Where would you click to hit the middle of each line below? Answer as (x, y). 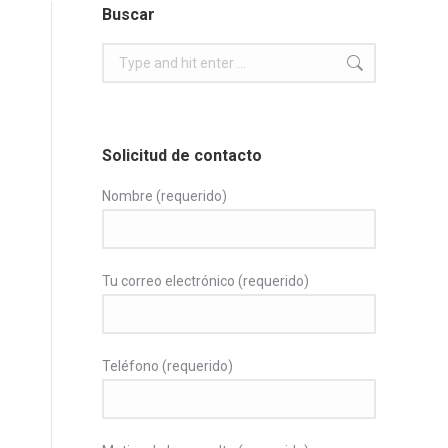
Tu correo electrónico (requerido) (205, 281)
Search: (125, 54)
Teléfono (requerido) (167, 366)
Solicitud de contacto (182, 155)
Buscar (128, 14)
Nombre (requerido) (164, 196)
